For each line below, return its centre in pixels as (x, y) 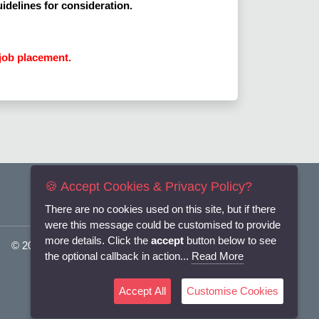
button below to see (230, 240)
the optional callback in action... (118, 256)
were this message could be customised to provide (163, 225)
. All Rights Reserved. (188, 246)
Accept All (142, 291)
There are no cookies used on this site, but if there (160, 209)
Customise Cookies (232, 291)
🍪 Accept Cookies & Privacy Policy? (148, 187)
